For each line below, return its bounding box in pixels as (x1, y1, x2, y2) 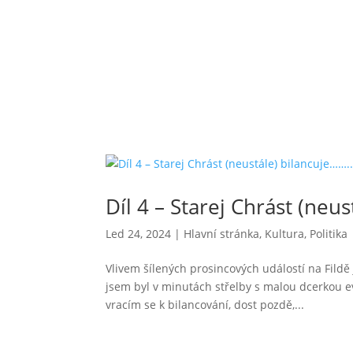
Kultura (265, 226, 305, 242)
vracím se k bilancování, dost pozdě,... (106, 297, 305, 313)
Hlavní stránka (184, 226, 260, 242)
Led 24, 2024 (106, 226, 172, 242)
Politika (310, 226, 348, 242)
